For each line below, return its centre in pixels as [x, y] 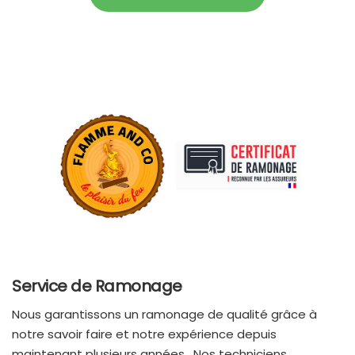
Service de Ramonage [97, 286]
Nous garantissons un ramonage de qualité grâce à [164, 315]
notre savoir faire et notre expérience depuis [144, 334]
